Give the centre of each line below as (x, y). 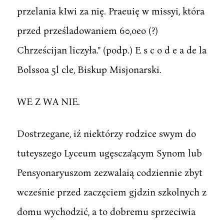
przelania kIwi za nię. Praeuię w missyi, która (110, 10)
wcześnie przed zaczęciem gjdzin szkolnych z (111, 191)
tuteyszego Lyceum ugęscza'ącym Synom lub (109, 152)
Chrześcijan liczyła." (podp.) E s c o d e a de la (111, 49)
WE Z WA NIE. (48, 101)
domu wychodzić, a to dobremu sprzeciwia (106, 211)
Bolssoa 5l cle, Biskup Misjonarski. (89, 69)
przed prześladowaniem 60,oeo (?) (87, 30)
